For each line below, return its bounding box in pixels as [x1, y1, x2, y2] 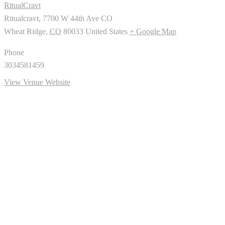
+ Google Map [130, 27, 176, 36]
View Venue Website [4, 78, 70, 87]
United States [85, 27, 128, 36]
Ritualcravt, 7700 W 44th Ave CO [4, 14, 113, 23]
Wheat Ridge [4, 27, 46, 36]
